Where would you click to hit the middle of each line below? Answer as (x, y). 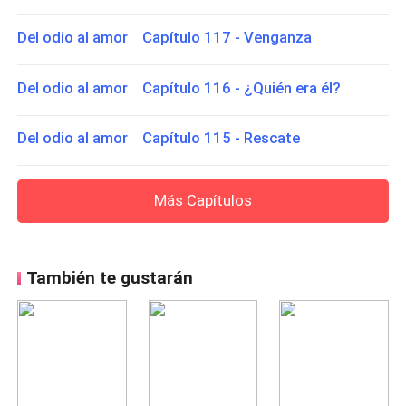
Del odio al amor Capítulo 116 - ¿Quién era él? (179, 87)
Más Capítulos (203, 200)
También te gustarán (109, 278)
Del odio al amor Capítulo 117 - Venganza (165, 37)
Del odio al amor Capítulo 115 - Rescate (159, 138)
